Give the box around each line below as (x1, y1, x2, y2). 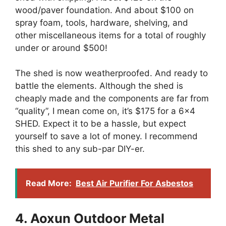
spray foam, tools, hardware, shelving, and (15, 17, 188, 28)
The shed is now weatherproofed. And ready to (15, 68, 208, 79)
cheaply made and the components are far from (15, 93, 209, 104)
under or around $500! (15, 42, 107, 53)
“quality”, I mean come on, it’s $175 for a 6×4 (15, 106, 195, 117)
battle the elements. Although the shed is (15, 81, 183, 91)
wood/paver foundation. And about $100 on (15, 5, 194, 15)
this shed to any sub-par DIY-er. (15, 144, 145, 154)
